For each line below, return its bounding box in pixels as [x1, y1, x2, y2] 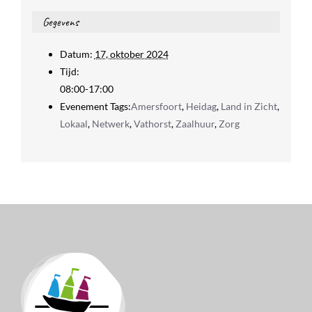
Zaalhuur [175, 117, 214, 130]
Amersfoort [130, 100, 182, 112]
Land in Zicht [220, 100, 277, 112]
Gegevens [42, 14, 79, 29]
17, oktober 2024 [94, 47, 169, 60]
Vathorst [133, 117, 171, 130]
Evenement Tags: [59, 100, 131, 112]
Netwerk [91, 117, 130, 130]
